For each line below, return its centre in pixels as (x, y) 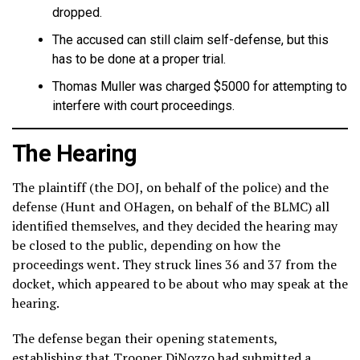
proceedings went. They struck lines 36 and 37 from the (174, 264)
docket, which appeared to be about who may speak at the (180, 283)
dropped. (79, 12)
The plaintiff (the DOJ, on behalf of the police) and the (170, 187)
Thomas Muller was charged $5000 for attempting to (200, 86)
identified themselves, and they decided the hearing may (175, 225)
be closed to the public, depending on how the (146, 245)
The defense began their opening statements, (145, 338)
